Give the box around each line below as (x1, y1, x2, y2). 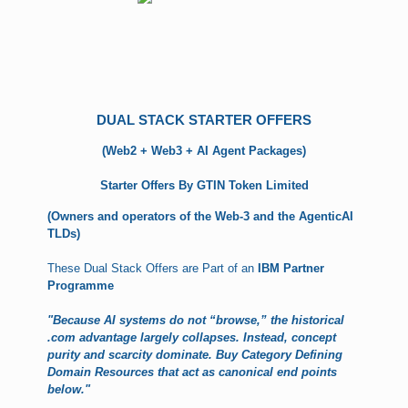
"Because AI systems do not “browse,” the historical (47, 313, 345, 328)
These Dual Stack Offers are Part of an (47, 261, 259, 276)
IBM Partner (258, 261, 325, 276)
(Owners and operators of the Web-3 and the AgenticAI (47, 209, 354, 224)
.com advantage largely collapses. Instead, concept (47, 331, 337, 345)
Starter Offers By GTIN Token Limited (99, 178, 309, 193)
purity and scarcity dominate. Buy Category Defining (47, 348, 343, 362)
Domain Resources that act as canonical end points (47, 365, 338, 380)
